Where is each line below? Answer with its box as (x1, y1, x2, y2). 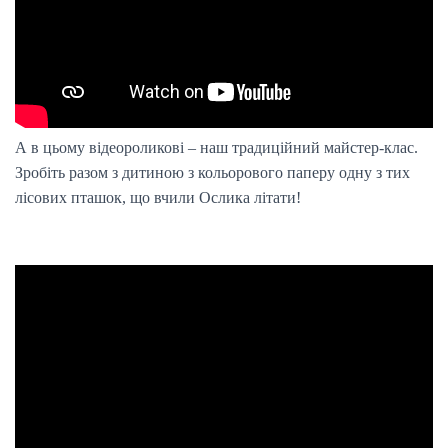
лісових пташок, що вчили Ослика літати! (15, 189, 301, 206)
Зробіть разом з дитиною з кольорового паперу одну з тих (15, 164, 410, 181)
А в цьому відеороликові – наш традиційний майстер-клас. (15, 139, 418, 156)
